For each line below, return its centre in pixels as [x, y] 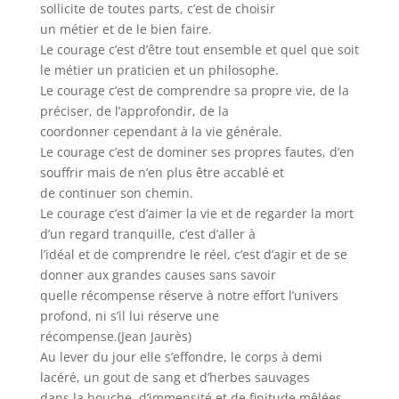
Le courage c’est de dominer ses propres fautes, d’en [197, 152]
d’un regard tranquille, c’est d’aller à [147, 234]
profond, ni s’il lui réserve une [129, 316]
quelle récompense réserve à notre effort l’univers [189, 295]
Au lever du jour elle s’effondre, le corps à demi [181, 357]
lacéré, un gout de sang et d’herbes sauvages [175, 377]
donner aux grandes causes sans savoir [158, 275]
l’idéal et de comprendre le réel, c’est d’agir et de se [193, 254]
